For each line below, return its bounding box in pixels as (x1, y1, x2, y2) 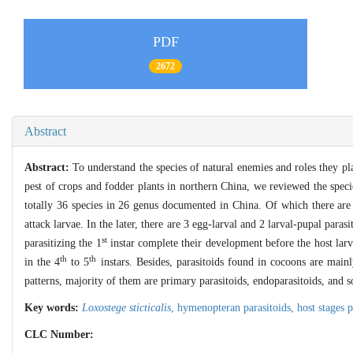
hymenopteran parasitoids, (177, 301, 297, 314)
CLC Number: (24, 328, 97, 340)
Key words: (24, 301, 82, 314)
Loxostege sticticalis (82, 301, 171, 314)
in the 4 (24, 255, 61, 268)
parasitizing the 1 (24, 236, 102, 249)
